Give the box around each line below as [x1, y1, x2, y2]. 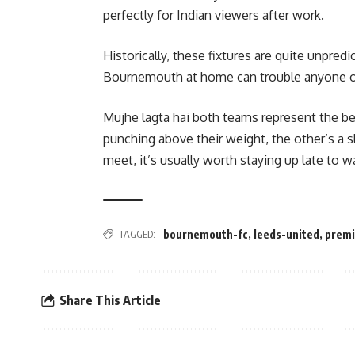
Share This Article [59, 292, 161, 308]
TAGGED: [119, 227, 155, 241]
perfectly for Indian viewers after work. [103, 7, 324, 24]
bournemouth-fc [163, 227, 248, 242]
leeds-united [254, 227, 319, 242]
